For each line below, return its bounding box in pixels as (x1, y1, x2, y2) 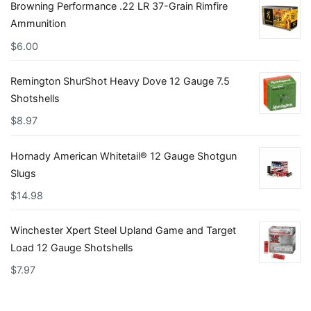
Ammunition (10, 17, 66, 30)
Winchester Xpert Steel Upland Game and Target (10, 224, 236, 237)
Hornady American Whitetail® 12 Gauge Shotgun (10, 149, 237, 162)
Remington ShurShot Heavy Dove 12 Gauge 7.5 (10, 75, 230, 87)
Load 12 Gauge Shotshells (10, 242, 133, 254)
